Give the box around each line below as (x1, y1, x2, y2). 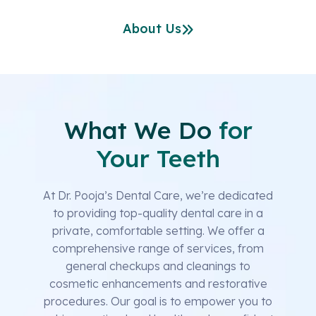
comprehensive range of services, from (52, 241, 264, 256)
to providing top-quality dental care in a (53, 206, 263, 221)
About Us (122, 20, 181, 37)
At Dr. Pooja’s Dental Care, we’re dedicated (43, 188, 273, 203)
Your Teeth (96, 143, 220, 174)
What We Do (63, 115, 212, 146)
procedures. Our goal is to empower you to (44, 294, 272, 309)
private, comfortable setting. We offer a (51, 224, 265, 238)
